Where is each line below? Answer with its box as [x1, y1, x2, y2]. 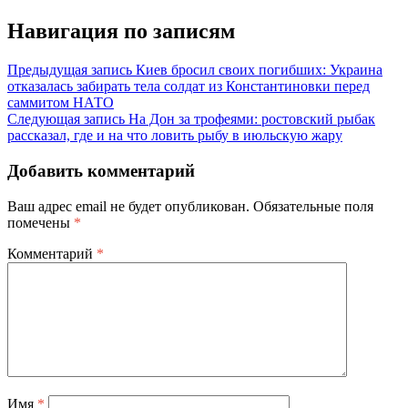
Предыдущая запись [7, 62, 132, 78]
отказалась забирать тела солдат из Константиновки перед [7, 78, 370, 95]
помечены [7, 214, 74, 230]
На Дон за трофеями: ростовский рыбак [128, 111, 375, 127]
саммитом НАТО [7, 95, 114, 111]
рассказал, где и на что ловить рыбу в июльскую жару [7, 127, 342, 144]
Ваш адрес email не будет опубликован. [7, 198, 250, 214]
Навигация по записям [7, 19, 235, 44]
